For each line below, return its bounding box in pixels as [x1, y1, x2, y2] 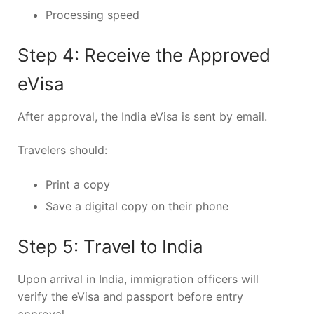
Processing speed [46, 8, 139, 22]
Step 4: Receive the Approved [18, 44, 271, 67]
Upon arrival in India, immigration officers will [18, 271, 259, 286]
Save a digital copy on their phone [46, 198, 228, 213]
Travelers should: [18, 142, 107, 157]
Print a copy [46, 177, 110, 191]
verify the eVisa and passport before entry [18, 289, 243, 303]
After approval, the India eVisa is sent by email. [18, 109, 267, 124]
